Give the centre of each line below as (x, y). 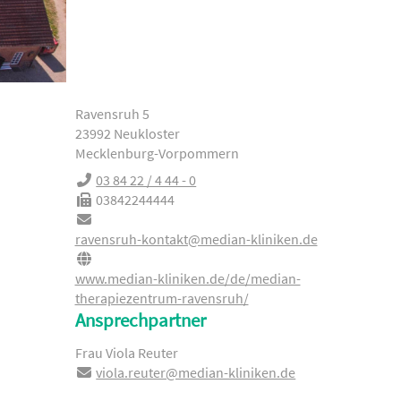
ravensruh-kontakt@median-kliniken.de (196, 239)
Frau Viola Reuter (126, 353)
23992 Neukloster (127, 133)
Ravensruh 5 (112, 114)
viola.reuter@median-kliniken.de (196, 373)
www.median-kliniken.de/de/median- (188, 278)
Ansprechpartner (140, 320)
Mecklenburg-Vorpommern (157, 153)
